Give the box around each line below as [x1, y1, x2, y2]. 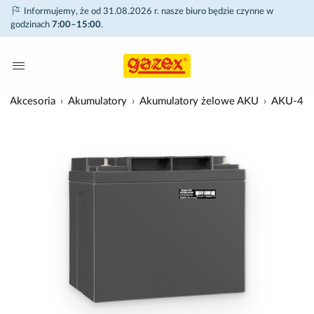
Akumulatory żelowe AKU [139, 96, 259, 107]
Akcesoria [10, 96, 55, 107]
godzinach [11, 20, 52, 29]
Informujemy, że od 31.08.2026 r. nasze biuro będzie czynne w [22, 7, 273, 16]
